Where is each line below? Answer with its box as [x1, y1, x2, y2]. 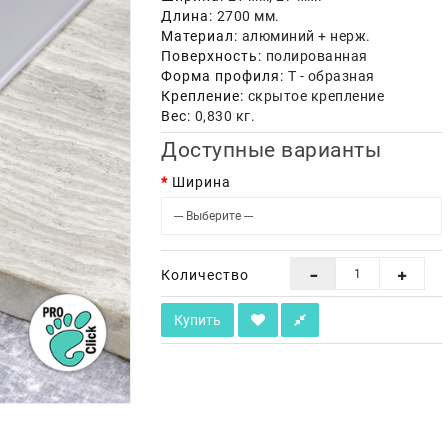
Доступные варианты [161, 138, 381, 162]
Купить [174, 312, 221, 328]
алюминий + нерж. [238, 28, 371, 44]
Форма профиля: [161, 68, 284, 84]
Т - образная [284, 68, 375, 84]
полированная [262, 48, 368, 64]
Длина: [161, 8, 213, 24]
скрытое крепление [244, 88, 384, 104]
